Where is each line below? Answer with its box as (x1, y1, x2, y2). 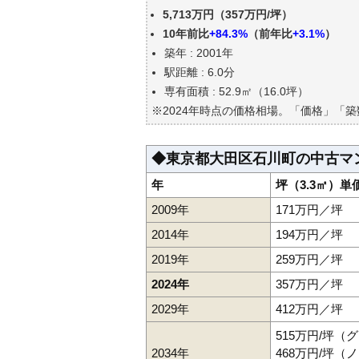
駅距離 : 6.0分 (164, 66, 236, 79)
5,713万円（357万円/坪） (163, 8, 292, 21)
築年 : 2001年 (164, 46, 234, 59)
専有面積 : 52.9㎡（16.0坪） (164, 85, 309, 98)
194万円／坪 (276, 228, 343, 241)
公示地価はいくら (187, 15, 283, 28)
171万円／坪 (276, 203, 343, 216)
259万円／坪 (276, 252, 343, 266)
